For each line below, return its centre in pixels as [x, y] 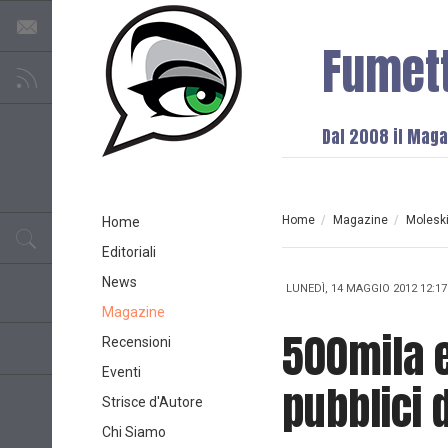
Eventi [121, 372]
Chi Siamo [134, 432]
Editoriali [129, 252]
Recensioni [136, 342]
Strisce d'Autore [152, 402]
